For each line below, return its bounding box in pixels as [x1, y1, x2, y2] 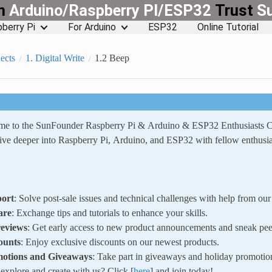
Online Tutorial [197, 21, 259, 33]
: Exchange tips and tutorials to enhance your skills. [11, 207, 208, 217]
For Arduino [67, 21, 116, 33]
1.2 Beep [94, 52, 129, 63]
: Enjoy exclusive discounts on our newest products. [20, 236, 219, 246]
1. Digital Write [25, 52, 84, 63]
